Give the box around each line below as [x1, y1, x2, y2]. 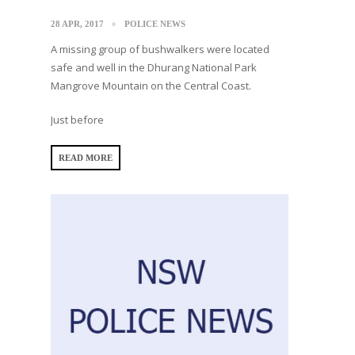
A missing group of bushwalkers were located [51, 41, 269, 56]
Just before [51, 112, 104, 127]
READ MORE [59, 152, 113, 162]
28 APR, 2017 [51, 18, 104, 29]
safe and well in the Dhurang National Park [51, 59, 257, 74]
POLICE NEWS [124, 18, 185, 29]
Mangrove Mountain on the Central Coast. [51, 78, 251, 93]
